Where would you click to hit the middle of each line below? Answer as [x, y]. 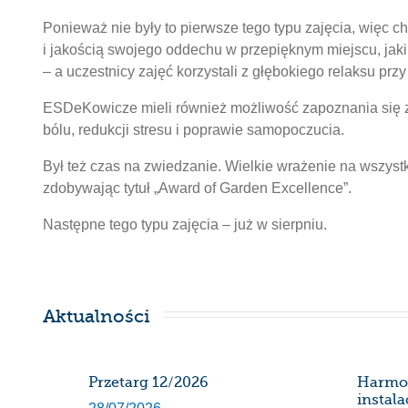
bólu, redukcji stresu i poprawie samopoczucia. [194, 129]
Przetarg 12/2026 [148, 382]
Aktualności [97, 316]
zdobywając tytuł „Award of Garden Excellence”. [197, 188]
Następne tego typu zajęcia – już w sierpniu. [185, 224]
